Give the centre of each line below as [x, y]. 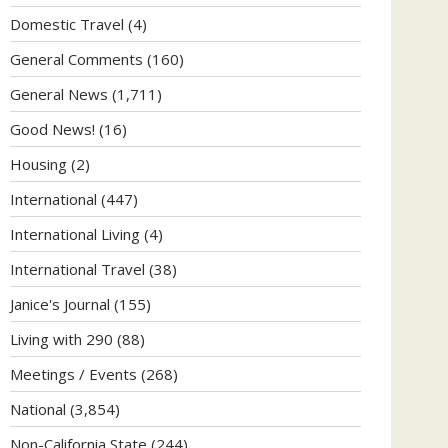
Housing [38, 163]
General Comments [76, 58]
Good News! [52, 128]
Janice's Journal [60, 303]
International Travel [77, 268]
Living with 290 [61, 338]
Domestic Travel [67, 23]
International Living [75, 233]
